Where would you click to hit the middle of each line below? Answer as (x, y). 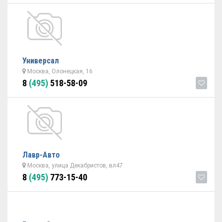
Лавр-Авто (41, 155)
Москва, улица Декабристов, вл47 (74, 166)
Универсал (41, 61)
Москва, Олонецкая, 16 (59, 71)
